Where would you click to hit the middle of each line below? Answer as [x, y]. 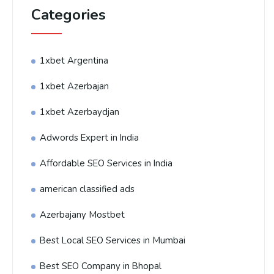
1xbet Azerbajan [74, 86]
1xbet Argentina [74, 61]
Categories [68, 15]
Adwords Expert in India [89, 138]
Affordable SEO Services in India [106, 163]
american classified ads [87, 189]
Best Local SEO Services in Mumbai [113, 240]
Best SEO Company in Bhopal [101, 266]
